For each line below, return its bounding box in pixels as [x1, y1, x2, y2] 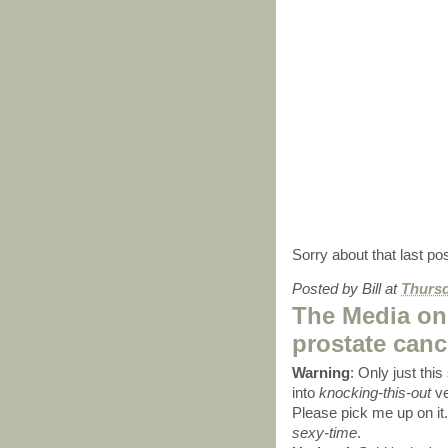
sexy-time [292, 424, 357, 442]
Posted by [292, 280, 362, 298]
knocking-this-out [319, 384, 431, 402]
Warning [292, 364, 350, 382]
